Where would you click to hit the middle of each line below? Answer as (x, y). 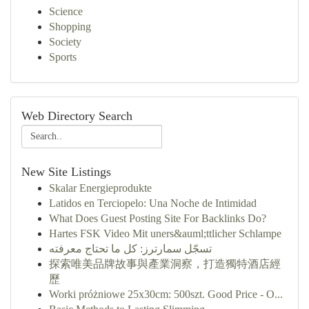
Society (65, 42)
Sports (63, 57)
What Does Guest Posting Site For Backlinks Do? (158, 218)
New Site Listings (66, 172)
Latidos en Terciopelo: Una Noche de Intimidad (153, 203)
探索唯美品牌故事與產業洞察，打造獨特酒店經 (165, 264)
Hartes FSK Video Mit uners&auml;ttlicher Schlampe (165, 233)
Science (66, 11)
